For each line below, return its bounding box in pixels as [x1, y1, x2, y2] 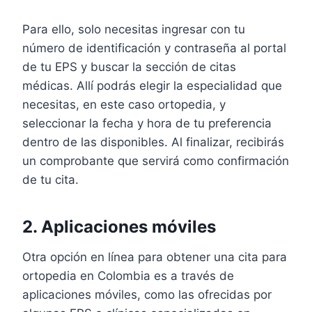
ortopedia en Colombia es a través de [22, 269, 234, 283]
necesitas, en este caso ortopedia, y [22, 97, 226, 111]
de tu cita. [22, 173, 79, 187]
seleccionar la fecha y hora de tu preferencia [22, 116, 272, 130]
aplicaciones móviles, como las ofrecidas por [22, 288, 272, 302]
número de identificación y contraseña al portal [22, 41, 286, 55]
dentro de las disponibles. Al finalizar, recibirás [22, 135, 284, 149]
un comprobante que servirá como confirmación [22, 154, 289, 168]
